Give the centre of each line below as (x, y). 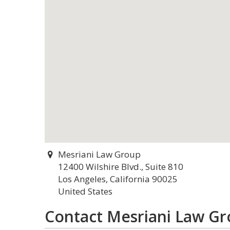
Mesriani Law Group (99, 154)
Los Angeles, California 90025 (118, 179)
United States (85, 191)
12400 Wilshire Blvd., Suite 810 (121, 167)
